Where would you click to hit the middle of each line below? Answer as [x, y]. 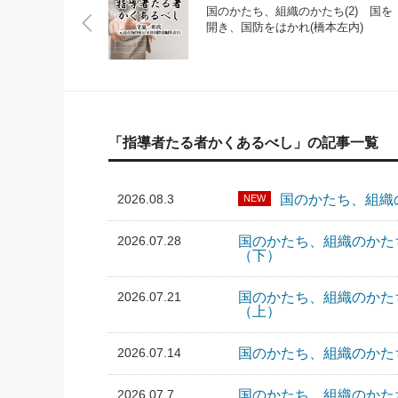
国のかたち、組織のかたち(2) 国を [299, 11]
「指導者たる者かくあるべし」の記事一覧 [243, 143]
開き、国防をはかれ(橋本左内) [285, 27]
